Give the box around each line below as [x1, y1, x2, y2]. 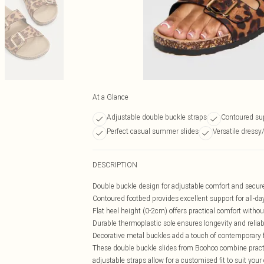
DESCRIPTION [93, 160, 137, 169]
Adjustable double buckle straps [107, 113, 207, 121]
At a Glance [93, 93, 128, 101]
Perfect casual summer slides [107, 127, 199, 136]
